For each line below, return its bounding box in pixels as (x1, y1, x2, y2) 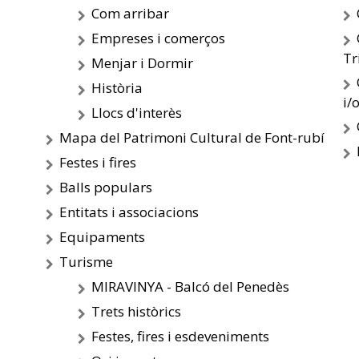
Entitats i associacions (58, 203, 199, 221)
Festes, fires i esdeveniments (91, 327, 269, 345)
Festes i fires (58, 153, 136, 171)
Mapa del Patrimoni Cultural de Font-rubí (58, 128, 325, 147)
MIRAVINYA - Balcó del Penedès (91, 277, 289, 296)
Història (91, 79, 143, 97)
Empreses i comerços (91, 29, 225, 47)
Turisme (58, 252, 113, 271)
